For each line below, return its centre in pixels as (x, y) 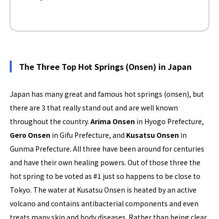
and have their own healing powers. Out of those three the (105, 162)
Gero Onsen (30, 135)
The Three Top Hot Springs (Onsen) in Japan (105, 66)
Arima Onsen (113, 121)
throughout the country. (50, 121)
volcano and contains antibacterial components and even (104, 203)
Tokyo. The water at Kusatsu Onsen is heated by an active (103, 189)
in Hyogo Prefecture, (169, 121)
